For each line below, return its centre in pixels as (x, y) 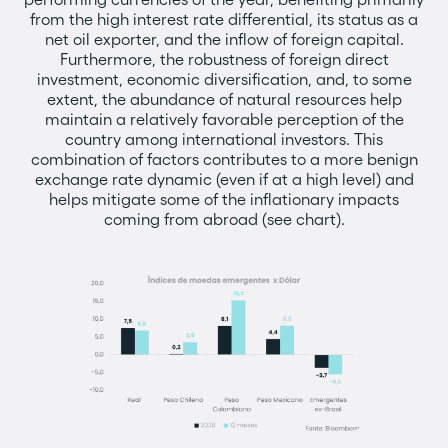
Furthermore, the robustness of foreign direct (224, 59)
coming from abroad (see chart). (224, 219)
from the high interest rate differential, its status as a (224, 19)
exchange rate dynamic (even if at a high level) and (224, 179)
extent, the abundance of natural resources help (224, 99)
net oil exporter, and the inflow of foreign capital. (224, 39)
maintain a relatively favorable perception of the (224, 119)
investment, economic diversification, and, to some (224, 79)
